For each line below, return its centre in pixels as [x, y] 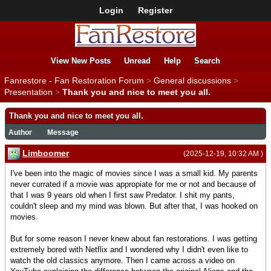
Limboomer [46, 153]
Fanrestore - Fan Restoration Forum [74, 81]
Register [155, 10]
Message [63, 133]
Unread [137, 61]
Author [20, 133]
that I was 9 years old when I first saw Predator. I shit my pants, [122, 195]
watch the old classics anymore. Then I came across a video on [122, 261]
